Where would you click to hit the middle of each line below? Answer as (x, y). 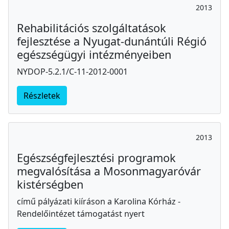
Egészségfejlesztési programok (96, 157)
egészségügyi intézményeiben (94, 54)
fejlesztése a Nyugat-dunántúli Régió (112, 41)
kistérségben (50, 184)
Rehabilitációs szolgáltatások (91, 28)
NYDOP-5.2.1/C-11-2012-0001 (72, 71)
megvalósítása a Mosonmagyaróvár (109, 171)
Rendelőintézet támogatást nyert (81, 213)
